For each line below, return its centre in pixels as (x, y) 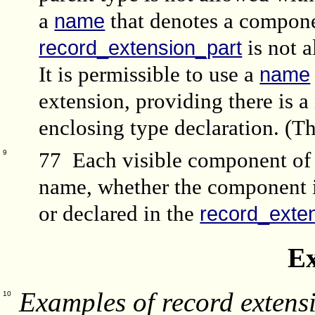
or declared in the (120, 213)
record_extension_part (141, 48)
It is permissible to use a (149, 75)
